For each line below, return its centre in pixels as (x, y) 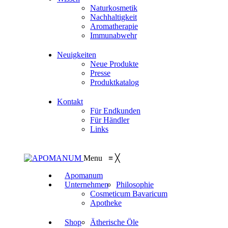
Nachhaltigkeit (113, 17)
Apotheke (106, 203)
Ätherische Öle (114, 222)
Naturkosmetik (114, 8)
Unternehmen (87, 184)
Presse (100, 73)
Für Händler (110, 120)
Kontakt (70, 102)
